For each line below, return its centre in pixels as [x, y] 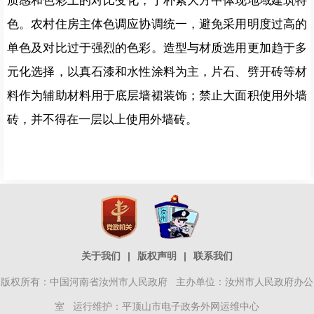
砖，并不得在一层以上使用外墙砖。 [102, 120]
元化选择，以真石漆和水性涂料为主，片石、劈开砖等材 [157, 72]
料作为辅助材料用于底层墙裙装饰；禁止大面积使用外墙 [157, 96]
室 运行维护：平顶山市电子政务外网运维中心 [157, 306]
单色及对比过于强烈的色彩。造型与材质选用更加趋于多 [157, 48]
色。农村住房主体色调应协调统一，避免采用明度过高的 [157, 24]
